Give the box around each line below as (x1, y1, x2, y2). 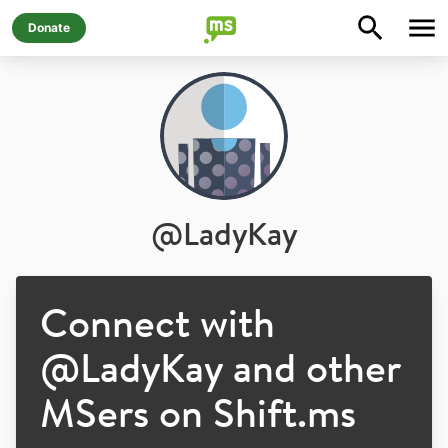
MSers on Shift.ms (40, 386, 356, 439)
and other (223, 341, 400, 394)
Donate (28, 20, 70, 35)
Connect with (40, 296, 275, 349)
